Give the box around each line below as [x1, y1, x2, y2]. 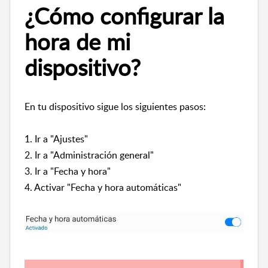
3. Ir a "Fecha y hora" [25, 165, 111, 178]
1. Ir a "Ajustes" [25, 132, 88, 146]
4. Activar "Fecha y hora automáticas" [25, 181, 181, 194]
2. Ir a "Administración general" [25, 148, 154, 162]
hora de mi [25, 26, 130, 57]
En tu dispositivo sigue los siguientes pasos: [25, 100, 206, 114]
